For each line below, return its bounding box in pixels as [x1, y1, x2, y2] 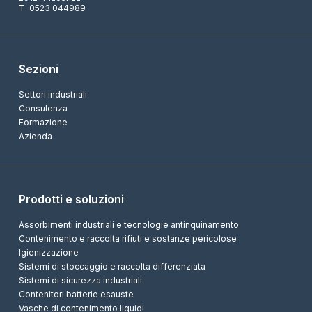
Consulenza [18, 102, 68, 114]
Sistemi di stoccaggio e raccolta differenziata [18, 260, 205, 272]
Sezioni [18, 61, 58, 76]
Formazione [18, 116, 68, 127]
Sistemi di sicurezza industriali [18, 274, 142, 286]
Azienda [18, 130, 52, 141]
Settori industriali [18, 88, 87, 100]
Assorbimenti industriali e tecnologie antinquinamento [18, 219, 239, 230]
